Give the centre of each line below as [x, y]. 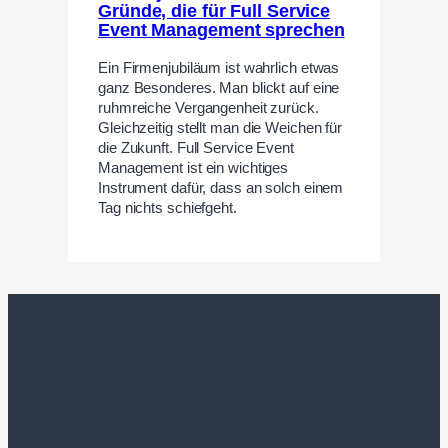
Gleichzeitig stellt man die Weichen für [220, 127]
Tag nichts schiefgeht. [167, 207]
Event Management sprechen [221, 29]
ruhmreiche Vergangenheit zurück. [208, 107]
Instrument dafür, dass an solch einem [221, 187]
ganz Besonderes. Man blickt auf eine [219, 87]
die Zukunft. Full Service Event [196, 147]
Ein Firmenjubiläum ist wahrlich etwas [219, 67]
